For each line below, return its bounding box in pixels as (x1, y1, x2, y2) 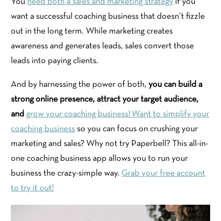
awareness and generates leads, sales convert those (11, 41, 194, 50)
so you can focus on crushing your (75, 124, 198, 133)
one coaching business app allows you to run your (11, 154, 188, 163)
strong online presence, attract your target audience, (11, 95, 199, 104)
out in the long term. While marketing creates (11, 27, 173, 36)
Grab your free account (121, 169, 206, 178)
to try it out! (11, 184, 54, 192)
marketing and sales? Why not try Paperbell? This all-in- (11, 139, 209, 148)
